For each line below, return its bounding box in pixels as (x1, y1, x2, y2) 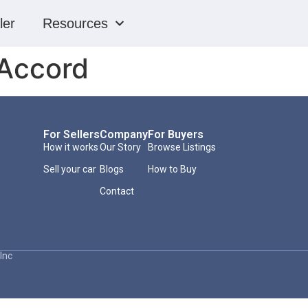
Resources (43, 16, 108, 31)
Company (99, 128, 148, 141)
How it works (43, 142, 98, 153)
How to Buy (147, 164, 197, 175)
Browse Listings (147, 142, 216, 153)
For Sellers (43, 128, 100, 141)
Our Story (99, 142, 141, 153)
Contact (99, 186, 134, 197)
